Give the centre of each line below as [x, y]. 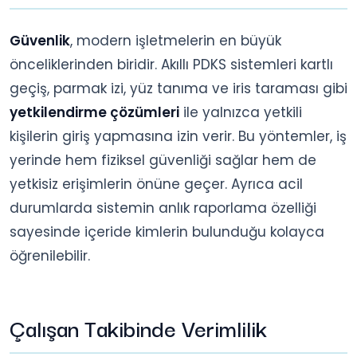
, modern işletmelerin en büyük [176, 40]
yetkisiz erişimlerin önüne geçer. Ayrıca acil [156, 184]
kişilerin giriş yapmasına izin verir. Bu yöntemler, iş [178, 136]
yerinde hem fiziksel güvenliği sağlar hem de [163, 160]
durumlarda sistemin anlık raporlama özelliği [163, 208]
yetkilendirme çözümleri [94, 112]
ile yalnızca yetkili [241, 112]
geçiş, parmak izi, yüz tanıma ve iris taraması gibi [178, 88]
